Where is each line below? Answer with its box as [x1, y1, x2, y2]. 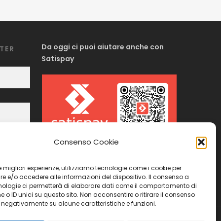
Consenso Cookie [53, 137, 119, 147]
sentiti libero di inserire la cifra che [41, 164, 167, 174]
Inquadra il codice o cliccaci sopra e [41, 152, 173, 162]
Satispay [41, 54, 74, 64]
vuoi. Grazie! [41, 176, 87, 186]
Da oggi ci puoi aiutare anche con [41, 42, 164, 52]
